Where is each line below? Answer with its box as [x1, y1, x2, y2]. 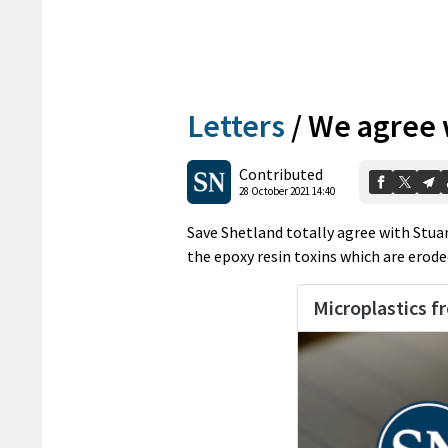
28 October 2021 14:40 [239, 184, 335, 199]
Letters [187, 105, 285, 146]
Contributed [239, 164, 323, 185]
